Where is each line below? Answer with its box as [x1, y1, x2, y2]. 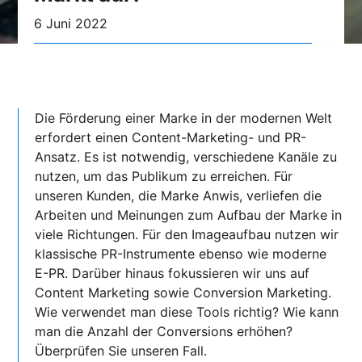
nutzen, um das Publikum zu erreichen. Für [35, 167, 293, 184]
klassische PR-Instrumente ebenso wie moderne [35, 245, 327, 262]
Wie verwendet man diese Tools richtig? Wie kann [35, 303, 339, 320]
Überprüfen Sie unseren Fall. [35, 342, 208, 359]
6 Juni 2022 [34, 15, 108, 32]
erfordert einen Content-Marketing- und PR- [35, 128, 307, 145]
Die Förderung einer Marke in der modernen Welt [35, 109, 333, 126]
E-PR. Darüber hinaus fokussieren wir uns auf [35, 264, 310, 281]
